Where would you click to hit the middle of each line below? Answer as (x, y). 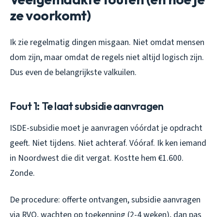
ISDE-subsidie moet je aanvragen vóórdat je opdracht (106, 128)
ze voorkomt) (50, 15)
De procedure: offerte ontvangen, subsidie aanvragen (105, 200)
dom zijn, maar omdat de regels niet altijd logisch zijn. (107, 57)
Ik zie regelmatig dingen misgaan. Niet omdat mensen (107, 42)
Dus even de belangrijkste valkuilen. (73, 72)
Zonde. (22, 173)
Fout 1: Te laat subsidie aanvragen (87, 106)
